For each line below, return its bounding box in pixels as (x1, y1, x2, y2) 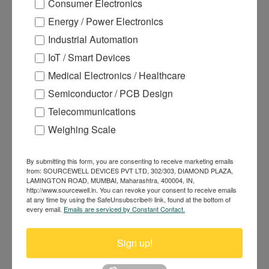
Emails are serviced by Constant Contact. (64, 204, 185, 214)
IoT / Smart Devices (48, 50, 130, 64)
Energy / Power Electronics (48, 14, 163, 28)
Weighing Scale (48, 122, 116, 136)
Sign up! (116, 235, 153, 250)
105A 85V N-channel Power (61, 103, 208, 116)
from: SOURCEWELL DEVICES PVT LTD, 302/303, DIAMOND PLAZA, (26, 165, 233, 175)
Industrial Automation (48, 32, 138, 46)
